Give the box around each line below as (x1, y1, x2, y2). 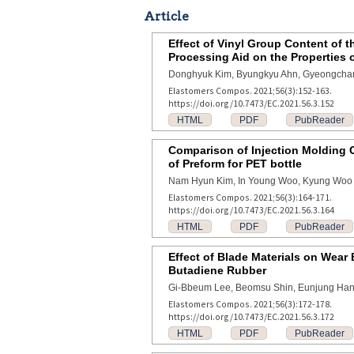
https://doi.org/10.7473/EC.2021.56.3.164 (168, 204, 334, 216)
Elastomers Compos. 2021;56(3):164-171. (168, 191, 332, 203)
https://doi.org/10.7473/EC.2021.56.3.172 (168, 311, 334, 322)
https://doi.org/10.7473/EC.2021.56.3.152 (168, 97, 334, 109)
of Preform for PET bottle (168, 157, 302, 170)
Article (144, 9, 189, 24)
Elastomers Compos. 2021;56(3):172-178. (168, 298, 332, 310)
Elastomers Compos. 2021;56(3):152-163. (168, 85, 332, 96)
